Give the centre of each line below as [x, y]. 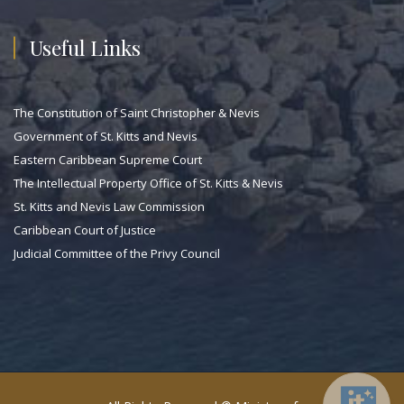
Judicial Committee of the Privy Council [117, 253]
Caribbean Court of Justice [85, 230]
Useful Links [85, 47]
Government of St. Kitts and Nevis [106, 136]
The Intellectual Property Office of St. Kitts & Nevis [148, 183]
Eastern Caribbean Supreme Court [108, 159]
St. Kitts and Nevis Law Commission [109, 206]
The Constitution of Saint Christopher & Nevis [137, 112]
